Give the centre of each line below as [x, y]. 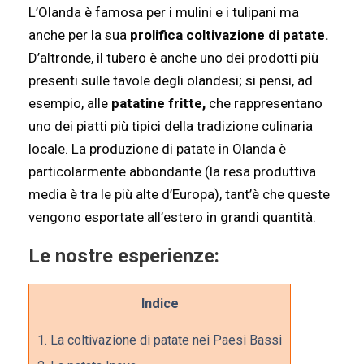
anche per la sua [79, 35]
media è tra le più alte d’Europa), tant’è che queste [179, 194]
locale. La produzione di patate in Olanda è [157, 149]
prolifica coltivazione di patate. [230, 35]
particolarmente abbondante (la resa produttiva [172, 171]
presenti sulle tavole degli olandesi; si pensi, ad [171, 80]
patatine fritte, [157, 103]
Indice [160, 303]
